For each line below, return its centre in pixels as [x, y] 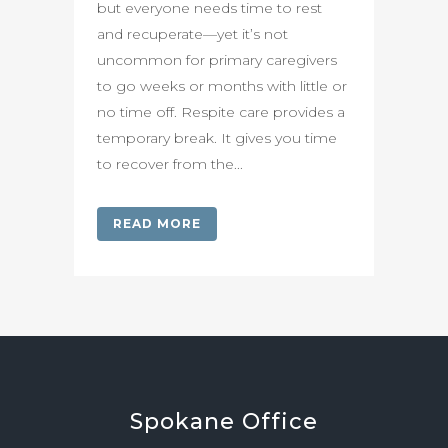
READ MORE [157, 223]
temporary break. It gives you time [217, 138]
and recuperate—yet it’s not [192, 34]
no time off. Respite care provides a [221, 112]
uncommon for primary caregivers [217, 60]
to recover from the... [170, 164]
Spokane [186, 421]
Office [280, 421]
